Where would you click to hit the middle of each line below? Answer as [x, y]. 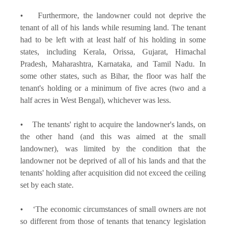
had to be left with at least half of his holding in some [113, 39]
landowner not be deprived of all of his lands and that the [113, 160]
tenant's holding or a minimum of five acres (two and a [113, 88]
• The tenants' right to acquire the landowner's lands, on [113, 124]
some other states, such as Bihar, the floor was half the [113, 76]
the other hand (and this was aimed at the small [113, 136]
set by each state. [48, 185]
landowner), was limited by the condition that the [113, 148]
